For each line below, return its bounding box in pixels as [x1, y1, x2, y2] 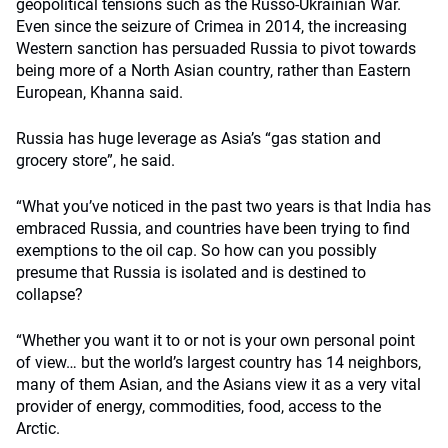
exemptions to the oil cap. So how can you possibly [16, 241, 377, 260]
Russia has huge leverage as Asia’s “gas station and [16, 129, 381, 148]
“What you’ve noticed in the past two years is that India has [16, 197, 431, 216]
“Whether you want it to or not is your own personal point [16, 331, 415, 350]
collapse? [16, 285, 87, 304]
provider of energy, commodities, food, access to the [16, 397, 381, 416]
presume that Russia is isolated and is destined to [16, 263, 366, 282]
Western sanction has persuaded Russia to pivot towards [16, 39, 416, 58]
